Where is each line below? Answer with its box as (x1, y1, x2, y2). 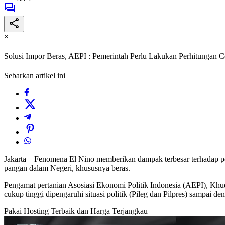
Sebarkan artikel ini (4, 71, 65, 80)
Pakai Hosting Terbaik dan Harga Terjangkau (4, 207, 148, 216)
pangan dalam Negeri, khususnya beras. (4, 164, 130, 173)
